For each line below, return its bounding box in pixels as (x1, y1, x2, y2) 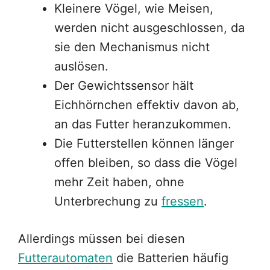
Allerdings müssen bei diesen (18, 231, 185, 246)
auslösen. (54, 59, 108, 74)
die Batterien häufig (113, 251, 228, 266)
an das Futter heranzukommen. (54, 117, 231, 132)
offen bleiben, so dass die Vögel (54, 155, 237, 171)
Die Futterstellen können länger (54, 136, 234, 151)
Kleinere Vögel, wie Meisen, (54, 1, 213, 16)
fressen (162, 194, 204, 209)
